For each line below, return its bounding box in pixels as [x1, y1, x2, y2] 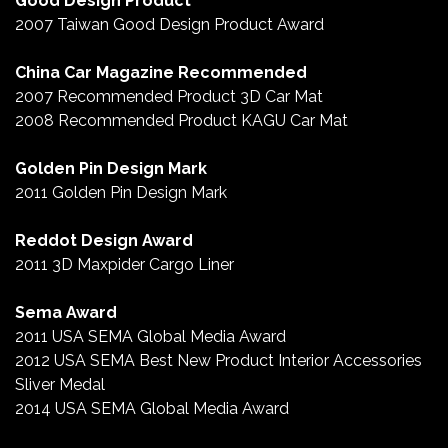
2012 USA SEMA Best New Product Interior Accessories [15, 351, 422, 371]
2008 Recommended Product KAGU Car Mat [15, 111, 348, 131]
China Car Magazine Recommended [15, 63, 307, 83]
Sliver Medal [15, 375, 105, 395]
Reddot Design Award [15, 231, 193, 251]
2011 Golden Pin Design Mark [15, 183, 227, 203]
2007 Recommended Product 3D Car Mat [15, 87, 323, 107]
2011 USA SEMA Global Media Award [15, 327, 286, 347]
